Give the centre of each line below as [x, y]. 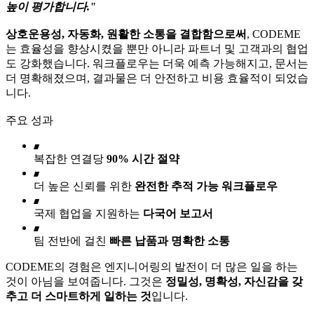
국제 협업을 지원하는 [88, 213]
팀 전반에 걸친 [71, 240]
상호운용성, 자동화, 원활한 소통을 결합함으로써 [126, 34]
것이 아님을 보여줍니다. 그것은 [86, 281]
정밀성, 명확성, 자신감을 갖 [234, 281]
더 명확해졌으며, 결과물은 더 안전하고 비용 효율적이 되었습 [157, 78]
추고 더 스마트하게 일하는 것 [78, 296]
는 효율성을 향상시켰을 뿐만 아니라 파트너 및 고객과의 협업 [157, 48]
